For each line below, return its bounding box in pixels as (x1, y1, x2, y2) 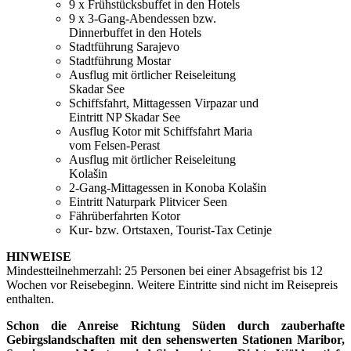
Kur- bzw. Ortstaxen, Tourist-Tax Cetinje (69, 223, 272, 237)
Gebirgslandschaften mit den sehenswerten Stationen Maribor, (6, 333, 345, 347)
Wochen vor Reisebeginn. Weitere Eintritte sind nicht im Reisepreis (6, 278, 338, 292)
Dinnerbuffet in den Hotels (69, 26, 201, 40)
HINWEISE (6, 250, 71, 264)
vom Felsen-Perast (69, 139, 160, 153)
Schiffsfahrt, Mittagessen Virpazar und (69, 96, 259, 110)
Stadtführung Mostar (69, 54, 171, 68)
